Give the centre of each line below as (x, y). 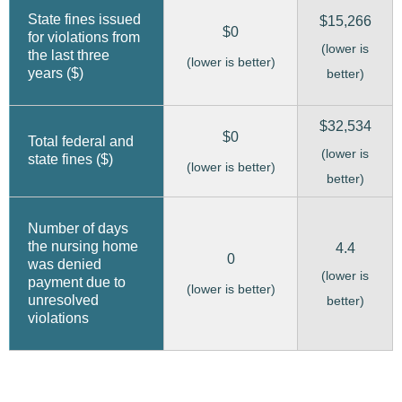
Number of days (78, 228)
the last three (69, 55)
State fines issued (84, 19)
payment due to (77, 282)
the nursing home (83, 246)
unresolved (63, 300)
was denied (65, 264)
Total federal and (81, 141)
